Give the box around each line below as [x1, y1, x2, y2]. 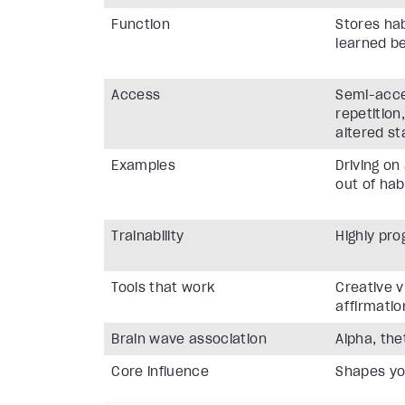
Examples [111, 157, 175, 174]
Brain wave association [111, 331, 267, 348]
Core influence [111, 363, 210, 381]
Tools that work [111, 279, 215, 297]
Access [111, 87, 161, 104]
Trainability [111, 228, 184, 245]
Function [111, 16, 170, 33]
